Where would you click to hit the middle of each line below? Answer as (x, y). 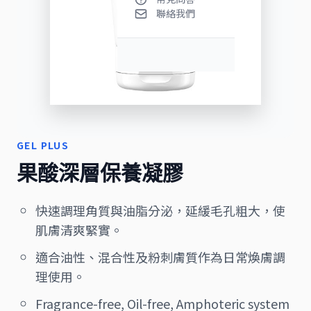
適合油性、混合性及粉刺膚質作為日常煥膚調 (160, 257)
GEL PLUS (43, 145)
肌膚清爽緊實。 (79, 230)
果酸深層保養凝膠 (100, 173)
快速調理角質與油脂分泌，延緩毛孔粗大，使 (160, 211)
